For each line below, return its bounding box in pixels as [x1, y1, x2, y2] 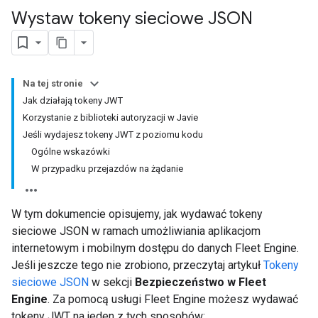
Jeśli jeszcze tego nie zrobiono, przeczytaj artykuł [11, 258, 263, 272]
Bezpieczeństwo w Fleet [135, 275, 266, 289]
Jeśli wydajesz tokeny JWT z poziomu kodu [23, 129, 203, 140]
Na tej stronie [23, 78, 83, 89]
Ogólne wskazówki [31, 146, 110, 157]
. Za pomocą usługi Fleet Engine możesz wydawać [48, 292, 298, 306]
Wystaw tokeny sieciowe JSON [11, 8, 253, 29]
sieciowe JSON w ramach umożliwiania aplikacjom [11, 224, 261, 238]
